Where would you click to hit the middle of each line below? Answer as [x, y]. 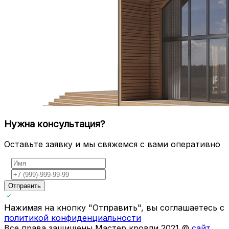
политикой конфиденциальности [73, 218]
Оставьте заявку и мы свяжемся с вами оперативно [112, 144]
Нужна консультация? [55, 124]
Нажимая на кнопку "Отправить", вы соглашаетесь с [114, 208]
